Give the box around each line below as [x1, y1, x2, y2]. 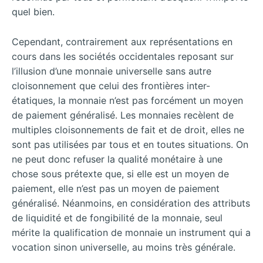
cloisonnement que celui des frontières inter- [12, 79, 210, 92]
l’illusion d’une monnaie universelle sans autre [12, 65, 211, 77]
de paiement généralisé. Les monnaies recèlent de [12, 109, 234, 121]
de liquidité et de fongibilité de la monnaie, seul [12, 211, 222, 224]
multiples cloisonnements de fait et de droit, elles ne [12, 123, 244, 136]
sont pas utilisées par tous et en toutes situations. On [12, 138, 248, 150]
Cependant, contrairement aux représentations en [12, 35, 232, 48]
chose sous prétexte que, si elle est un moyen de [12, 167, 229, 180]
